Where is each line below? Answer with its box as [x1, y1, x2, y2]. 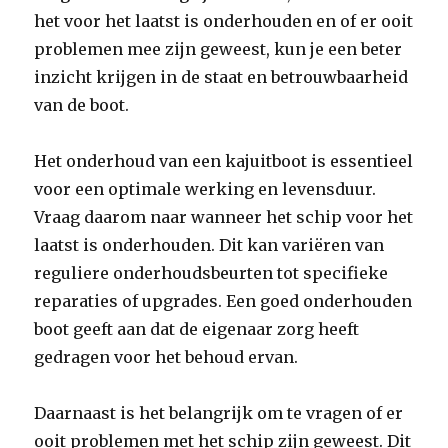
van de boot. [34, 95, 130, 115]
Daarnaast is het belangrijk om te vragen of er [34, 403, 404, 423]
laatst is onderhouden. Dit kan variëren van [34, 235, 385, 255]
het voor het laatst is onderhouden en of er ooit [34, 11, 414, 31]
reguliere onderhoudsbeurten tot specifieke [34, 263, 389, 283]
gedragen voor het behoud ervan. [34, 347, 299, 367]
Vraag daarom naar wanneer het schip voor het [34, 207, 414, 227]
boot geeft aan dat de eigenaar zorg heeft [34, 319, 360, 339]
